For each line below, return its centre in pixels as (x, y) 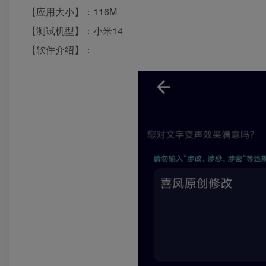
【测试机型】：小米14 (75, 31)
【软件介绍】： (60, 50)
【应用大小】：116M (72, 12)
